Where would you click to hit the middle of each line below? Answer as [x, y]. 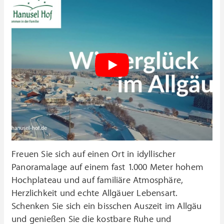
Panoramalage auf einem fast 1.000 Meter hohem [107, 167]
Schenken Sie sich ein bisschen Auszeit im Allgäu [107, 206]
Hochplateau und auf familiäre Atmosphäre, [97, 180]
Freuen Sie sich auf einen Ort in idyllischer [93, 154]
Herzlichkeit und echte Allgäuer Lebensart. [94, 193]
